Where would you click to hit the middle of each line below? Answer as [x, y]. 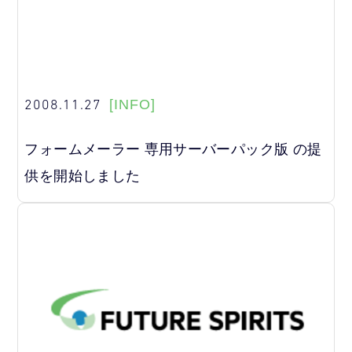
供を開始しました [82, 176]
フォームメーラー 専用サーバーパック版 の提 [173, 149]
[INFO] [133, 105]
